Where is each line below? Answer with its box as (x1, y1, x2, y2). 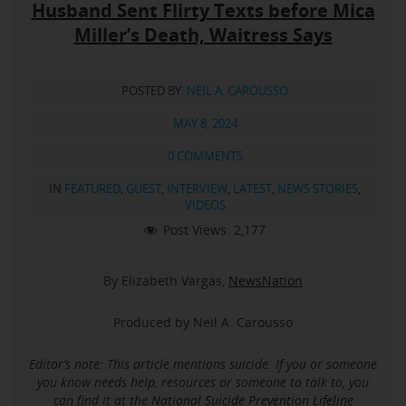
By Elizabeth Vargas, (103, 271, 228, 289)
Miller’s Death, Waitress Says (73, 23, 333, 48)
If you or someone (275, 354, 377, 372)
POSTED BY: (121, 82, 187, 100)
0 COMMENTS (167, 148, 243, 165)
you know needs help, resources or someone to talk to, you (37, 372, 369, 391)
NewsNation (228, 271, 303, 289)
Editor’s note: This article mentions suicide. (29, 354, 272, 372)
